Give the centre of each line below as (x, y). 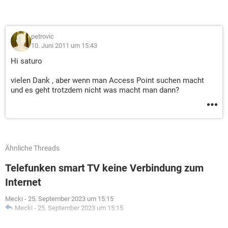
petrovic (42, 36)
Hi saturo (26, 61)
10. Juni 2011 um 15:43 (64, 46)
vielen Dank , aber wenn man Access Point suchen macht (107, 80)
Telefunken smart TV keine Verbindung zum (104, 168)
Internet (23, 182)
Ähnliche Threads (32, 148)
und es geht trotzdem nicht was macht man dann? (95, 90)
